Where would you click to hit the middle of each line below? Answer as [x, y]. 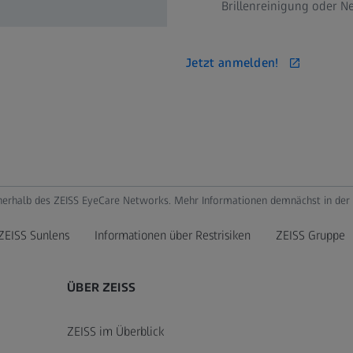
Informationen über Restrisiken [173, 235]
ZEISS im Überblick [116, 331]
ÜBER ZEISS [101, 287]
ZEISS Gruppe [310, 235]
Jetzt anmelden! [232, 62]
